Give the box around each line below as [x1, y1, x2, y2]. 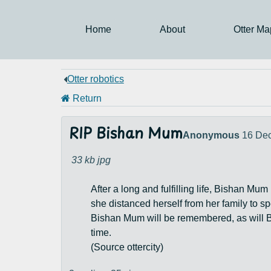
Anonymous [182, 130, 240, 140]
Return [70, 93, 102, 103]
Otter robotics [67, 74, 124, 84]
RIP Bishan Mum [68, 123, 183, 146]
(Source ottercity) [90, 242, 163, 252]
